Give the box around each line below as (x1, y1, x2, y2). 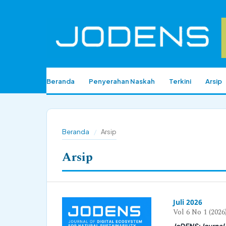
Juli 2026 (173, 197, 202, 207)
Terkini (169, 76, 191, 85)
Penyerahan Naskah (89, 76, 155, 85)
